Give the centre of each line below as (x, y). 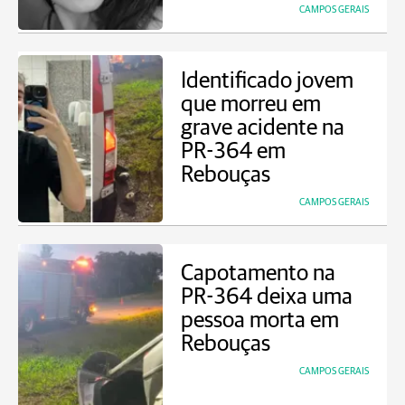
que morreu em (251, 104)
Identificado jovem (267, 81)
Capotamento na (258, 273)
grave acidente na (263, 128)
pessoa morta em (260, 320)
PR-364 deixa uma (267, 297)
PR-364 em (233, 151)
